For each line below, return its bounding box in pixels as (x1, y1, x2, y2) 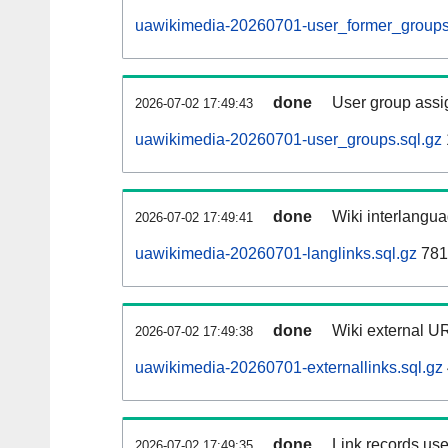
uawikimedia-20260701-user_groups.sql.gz (135, 131, 442, 149)
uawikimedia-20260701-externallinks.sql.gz (135, 359, 443, 377)
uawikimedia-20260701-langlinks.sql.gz (135, 245, 417, 263)
